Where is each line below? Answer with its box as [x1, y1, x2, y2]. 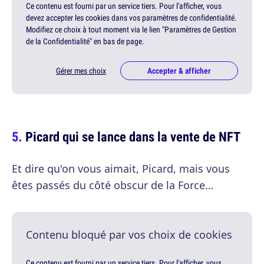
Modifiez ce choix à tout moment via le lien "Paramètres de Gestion [26, 24, 236, 35]
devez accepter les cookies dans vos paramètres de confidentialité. [26, 12, 237, 24]
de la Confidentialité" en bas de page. [26, 36, 144, 47]
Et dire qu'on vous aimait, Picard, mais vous [12, 161, 230, 176]
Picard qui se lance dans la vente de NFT [25, 127, 240, 146]
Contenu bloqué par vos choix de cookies [26, 227, 232, 242]
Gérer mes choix [56, 65, 106, 77]
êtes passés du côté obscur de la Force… [12, 178, 213, 193]
